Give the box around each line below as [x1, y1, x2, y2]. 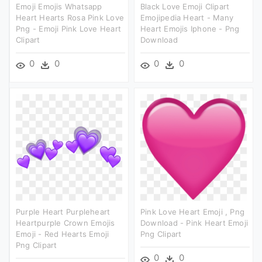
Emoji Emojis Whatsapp [16, 1, 102, 11]
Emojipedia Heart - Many [140, 12, 234, 22]
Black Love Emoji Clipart [140, 1, 230, 11]
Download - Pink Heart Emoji [140, 218, 249, 227]
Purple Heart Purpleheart [16, 206, 111, 216]
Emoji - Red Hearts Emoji [16, 229, 109, 239]
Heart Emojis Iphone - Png [140, 23, 240, 33]
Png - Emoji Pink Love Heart [16, 23, 122, 33]
